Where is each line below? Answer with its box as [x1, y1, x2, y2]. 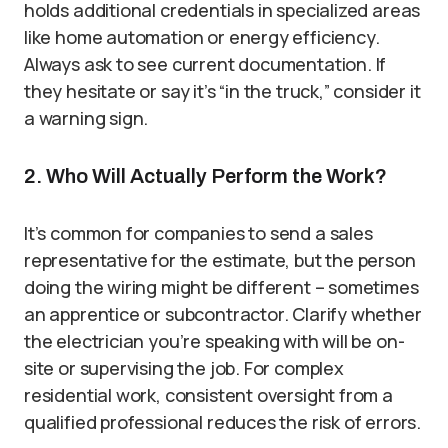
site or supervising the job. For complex [24, 356, 344, 381]
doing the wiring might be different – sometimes [24, 275, 419, 300]
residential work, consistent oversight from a [24, 383, 393, 408]
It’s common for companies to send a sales [24, 221, 373, 246]
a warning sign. [24, 106, 149, 131]
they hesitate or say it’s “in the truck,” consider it [24, 79, 421, 104]
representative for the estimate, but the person [24, 248, 416, 273]
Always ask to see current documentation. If [24, 52, 387, 77]
